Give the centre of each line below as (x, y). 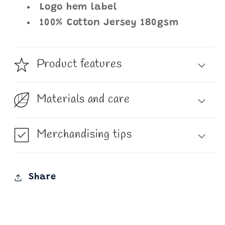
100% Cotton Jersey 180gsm (109, 23)
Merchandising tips (84, 135)
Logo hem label (78, 7)
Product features (79, 64)
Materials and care (83, 100)
